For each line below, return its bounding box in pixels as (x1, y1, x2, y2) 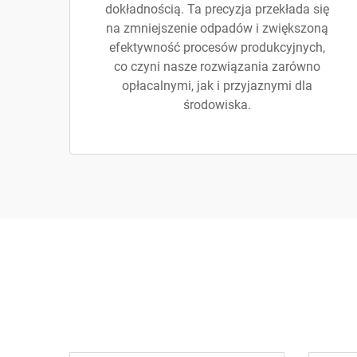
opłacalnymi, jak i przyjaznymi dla (121, 78, 312, 93)
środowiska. (182, 97, 251, 112)
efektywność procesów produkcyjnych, (108, 40, 325, 55)
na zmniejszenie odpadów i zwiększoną (105, 21, 328, 36)
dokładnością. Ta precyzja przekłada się (104, 2, 329, 17)
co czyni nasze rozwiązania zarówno (113, 59, 320, 74)
